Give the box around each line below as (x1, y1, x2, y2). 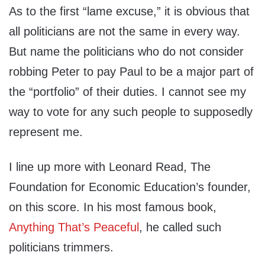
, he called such (139, 221, 221, 234)
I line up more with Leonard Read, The (9, 160, 211, 174)
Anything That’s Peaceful (9, 221, 139, 234)
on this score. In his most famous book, (9, 201, 216, 214)
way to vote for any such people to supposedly (9, 105, 253, 119)
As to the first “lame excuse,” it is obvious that (9, 5, 250, 18)
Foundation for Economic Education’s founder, (9, 180, 251, 194)
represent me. (9, 125, 83, 139)
